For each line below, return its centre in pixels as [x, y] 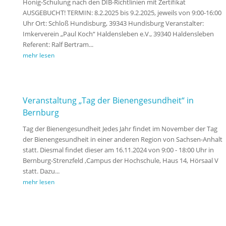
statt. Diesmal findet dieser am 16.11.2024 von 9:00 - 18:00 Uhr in [118, 150]
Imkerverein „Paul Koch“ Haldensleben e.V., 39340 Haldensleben [118, 34]
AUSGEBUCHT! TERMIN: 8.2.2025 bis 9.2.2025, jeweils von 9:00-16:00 [122, 13]
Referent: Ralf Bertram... [58, 45]
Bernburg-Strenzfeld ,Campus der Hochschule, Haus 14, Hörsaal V [120, 161]
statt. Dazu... [41, 171]
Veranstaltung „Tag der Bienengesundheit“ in [108, 101]
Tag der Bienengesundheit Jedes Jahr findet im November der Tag [120, 129]
